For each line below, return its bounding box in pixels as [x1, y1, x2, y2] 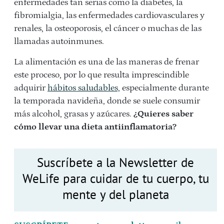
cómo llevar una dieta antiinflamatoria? [14, 121, 176, 132]
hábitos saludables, [47, 82, 120, 93]
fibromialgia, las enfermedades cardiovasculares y [14, 10, 204, 20]
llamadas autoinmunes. [14, 36, 104, 46]
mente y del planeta [62, 186, 169, 202]
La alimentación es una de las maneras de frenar [14, 56, 199, 67]
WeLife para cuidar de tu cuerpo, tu [22, 170, 209, 186]
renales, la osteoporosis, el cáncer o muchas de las [14, 23, 201, 33]
